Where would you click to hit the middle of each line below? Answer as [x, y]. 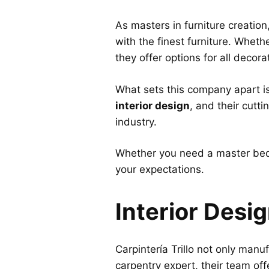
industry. [136, 122]
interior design [153, 105]
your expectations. [160, 170]
